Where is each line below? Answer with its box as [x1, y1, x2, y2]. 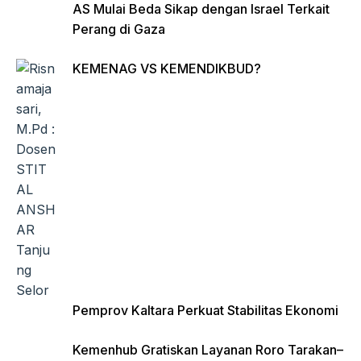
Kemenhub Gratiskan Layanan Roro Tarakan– [73, 342, 343, 358]
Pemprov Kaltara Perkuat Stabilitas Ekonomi [73, 302, 338, 318]
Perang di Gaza [73, 21, 165, 37]
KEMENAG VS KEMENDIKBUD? [73, 60, 261, 77]
